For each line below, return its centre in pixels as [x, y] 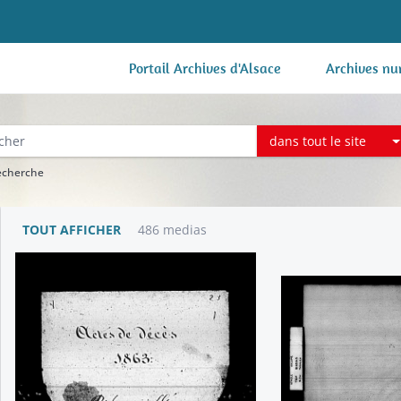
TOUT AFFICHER [71, 230]
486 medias [172, 230]
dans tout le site [318, 141]
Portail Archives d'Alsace [205, 68]
